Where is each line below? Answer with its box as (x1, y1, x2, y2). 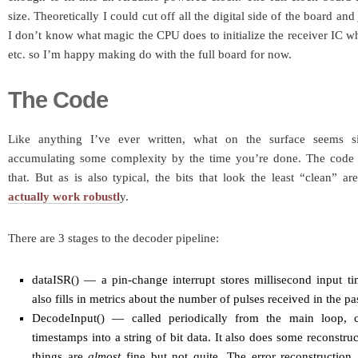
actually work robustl (8, 190, 120, 204)
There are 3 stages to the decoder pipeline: (8, 232, 219, 245)
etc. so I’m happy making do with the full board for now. (8, 48, 292, 62)
